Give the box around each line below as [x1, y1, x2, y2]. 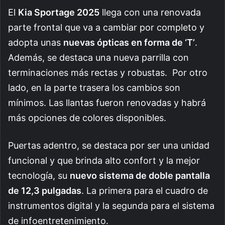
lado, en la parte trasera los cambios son [8, 82, 180, 93]
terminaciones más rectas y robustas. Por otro [8, 67, 207, 78]
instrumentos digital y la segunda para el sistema [8, 200, 214, 211]
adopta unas [8, 37, 63, 48]
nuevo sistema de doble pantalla [70, 170, 210, 181]
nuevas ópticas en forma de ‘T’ [63, 37, 195, 48]
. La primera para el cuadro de [81, 185, 208, 196]
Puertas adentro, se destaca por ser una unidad [8, 140, 209, 151]
